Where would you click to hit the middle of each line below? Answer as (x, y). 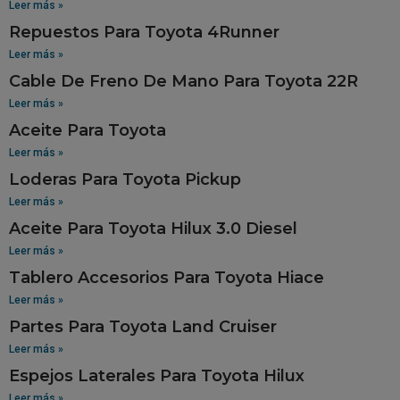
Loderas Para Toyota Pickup (125, 179)
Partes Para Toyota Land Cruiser (143, 326)
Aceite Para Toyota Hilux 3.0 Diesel (153, 228)
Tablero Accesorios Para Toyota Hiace (167, 277)
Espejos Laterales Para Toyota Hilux (157, 375)
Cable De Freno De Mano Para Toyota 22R (183, 81)
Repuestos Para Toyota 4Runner (144, 32)
